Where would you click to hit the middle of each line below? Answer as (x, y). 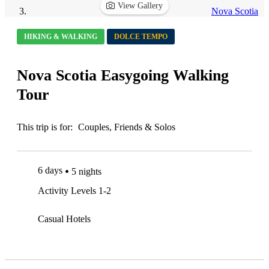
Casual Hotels (64, 219)
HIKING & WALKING (61, 37)
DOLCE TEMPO (141, 37)
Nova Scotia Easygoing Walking (123, 75)
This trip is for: (45, 127)
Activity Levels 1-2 (74, 190)
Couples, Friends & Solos (127, 127)
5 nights (86, 171)
